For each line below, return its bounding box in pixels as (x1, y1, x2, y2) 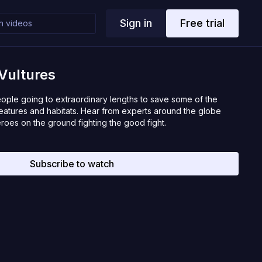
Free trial (180, 16, 225, 29)
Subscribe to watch (30, 158, 115, 170)
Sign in (119, 16, 152, 29)
